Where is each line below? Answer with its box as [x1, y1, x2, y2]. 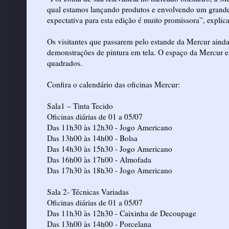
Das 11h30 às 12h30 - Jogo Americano [47, 122, 172, 132]
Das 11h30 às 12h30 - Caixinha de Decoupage [47, 208, 196, 218]
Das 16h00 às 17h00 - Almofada [47, 154, 151, 165]
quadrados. [47, 57, 82, 68]
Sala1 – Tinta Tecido [47, 100, 113, 111]
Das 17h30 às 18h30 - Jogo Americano [47, 165, 172, 175]
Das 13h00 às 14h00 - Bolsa [47, 132, 138, 143]
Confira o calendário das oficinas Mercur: [47, 79, 180, 89]
